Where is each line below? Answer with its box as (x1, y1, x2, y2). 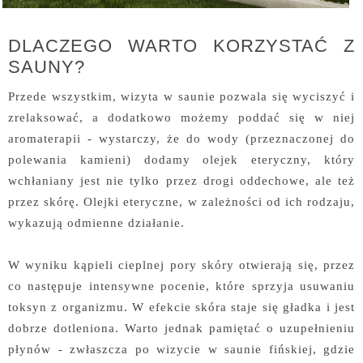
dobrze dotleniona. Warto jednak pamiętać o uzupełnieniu (8, 321, 355, 335)
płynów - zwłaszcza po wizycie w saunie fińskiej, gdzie (8, 342, 355, 357)
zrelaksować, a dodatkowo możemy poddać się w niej (8, 110, 355, 125)
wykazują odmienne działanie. (8, 216, 185, 230)
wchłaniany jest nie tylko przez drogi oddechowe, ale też (8, 173, 355, 188)
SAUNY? (8, 57, 85, 78)
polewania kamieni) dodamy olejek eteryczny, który (8, 152, 355, 167)
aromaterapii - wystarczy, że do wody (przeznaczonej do (8, 131, 355, 146)
